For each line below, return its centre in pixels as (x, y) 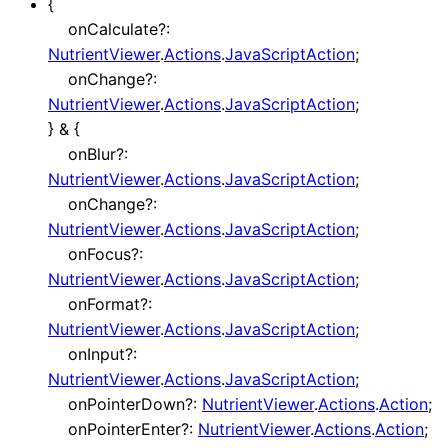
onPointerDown (126, 404)
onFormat (104, 304)
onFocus (99, 254)
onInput (96, 354)
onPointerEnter (124, 429)
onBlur (92, 154)
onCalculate (113, 29)
